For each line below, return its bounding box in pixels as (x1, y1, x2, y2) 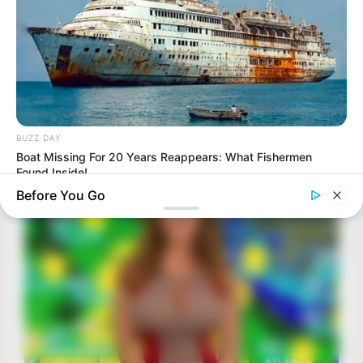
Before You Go (16, 187, 105, 203)
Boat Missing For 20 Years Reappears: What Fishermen (16, 150, 312, 164)
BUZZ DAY (16, 133, 61, 143)
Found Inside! (16, 165, 88, 180)
